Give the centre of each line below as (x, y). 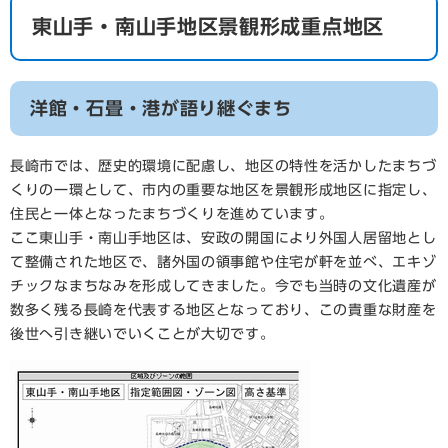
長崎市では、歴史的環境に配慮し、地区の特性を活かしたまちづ (223, 166)
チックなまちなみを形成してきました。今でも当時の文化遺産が (223, 286)
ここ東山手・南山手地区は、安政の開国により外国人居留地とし (223, 238)
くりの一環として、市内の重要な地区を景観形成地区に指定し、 (223, 190)
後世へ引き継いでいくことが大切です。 (142, 334)
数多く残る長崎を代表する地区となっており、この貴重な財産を (223, 310)
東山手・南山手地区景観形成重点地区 (208, 26)
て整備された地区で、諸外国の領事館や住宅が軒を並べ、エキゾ (223, 262)
